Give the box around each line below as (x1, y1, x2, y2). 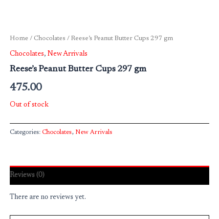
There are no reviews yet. (10, 194, 86, 201)
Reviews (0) (10, 171, 44, 179)
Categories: (10, 129, 42, 135)
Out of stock (10, 101, 48, 109)
